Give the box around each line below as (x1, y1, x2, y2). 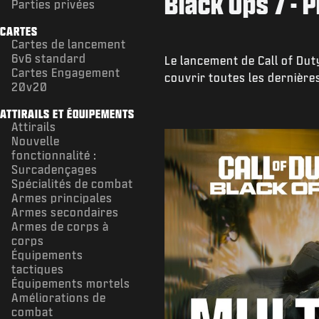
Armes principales (11, 191, 113, 204)
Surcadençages (11, 162, 98, 175)
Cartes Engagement (11, 66, 120, 78)
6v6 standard (11, 51, 86, 64)
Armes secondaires (11, 205, 119, 218)
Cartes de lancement (11, 37, 126, 50)
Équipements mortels (11, 276, 130, 289)
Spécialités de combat (11, 177, 133, 189)
